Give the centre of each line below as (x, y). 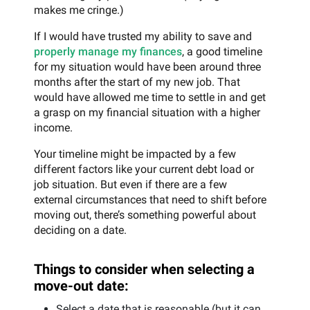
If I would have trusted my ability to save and (143, 36)
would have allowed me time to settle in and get (150, 97)
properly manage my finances (108, 51)
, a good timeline (222, 51)
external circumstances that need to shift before (150, 199)
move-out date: (81, 285)
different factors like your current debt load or (144, 169)
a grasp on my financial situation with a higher (147, 112)
